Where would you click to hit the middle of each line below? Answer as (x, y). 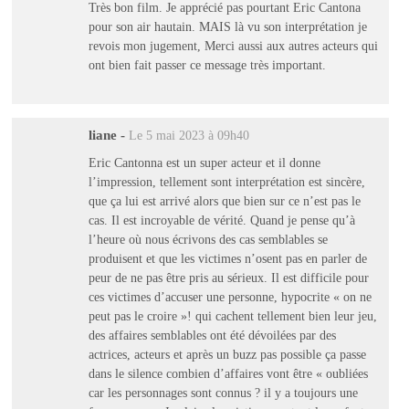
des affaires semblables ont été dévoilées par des (212, 335)
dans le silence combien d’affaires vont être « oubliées (228, 373)
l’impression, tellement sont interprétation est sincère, (226, 181)
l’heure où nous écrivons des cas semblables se (208, 239)
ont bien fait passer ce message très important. (207, 65)
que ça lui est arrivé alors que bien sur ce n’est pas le (224, 200)
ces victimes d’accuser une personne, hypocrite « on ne (230, 296)
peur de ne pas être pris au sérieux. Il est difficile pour (228, 277)
